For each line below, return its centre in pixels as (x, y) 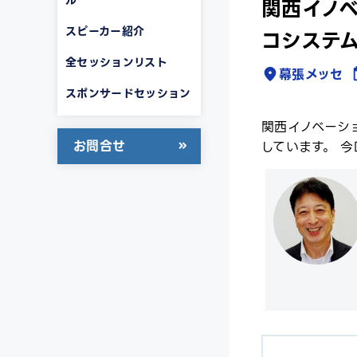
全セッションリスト (116, 62)
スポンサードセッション (128, 93)
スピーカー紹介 (105, 31)
